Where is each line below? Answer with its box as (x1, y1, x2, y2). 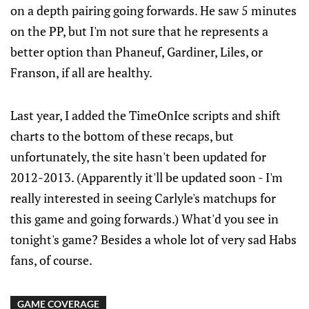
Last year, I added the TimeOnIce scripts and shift (10, 107, 281, 124)
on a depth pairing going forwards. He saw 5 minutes (10, 2, 297, 19)
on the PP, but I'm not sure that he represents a (10, 23, 268, 40)
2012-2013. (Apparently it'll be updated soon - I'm (10, 169, 283, 186)
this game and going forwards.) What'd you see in (10, 210, 279, 228)
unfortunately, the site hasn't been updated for (10, 148, 266, 166)
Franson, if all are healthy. (10, 64, 152, 81)
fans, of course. (10, 252, 92, 269)
